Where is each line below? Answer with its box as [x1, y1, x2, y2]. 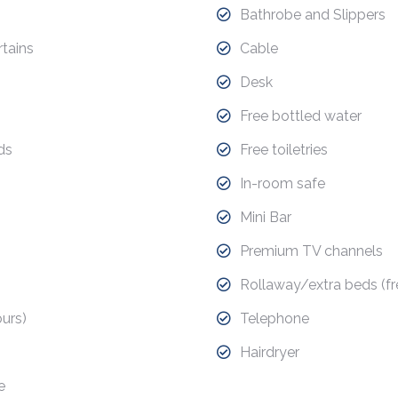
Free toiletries [240, 141, 328, 158]
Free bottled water [240, 107, 362, 124]
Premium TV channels [240, 243, 383, 259]
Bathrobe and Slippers [240, 6, 386, 23]
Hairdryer [240, 344, 299, 361]
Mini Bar [240, 209, 291, 226]
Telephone [240, 310, 309, 327]
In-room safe [240, 175, 325, 192]
